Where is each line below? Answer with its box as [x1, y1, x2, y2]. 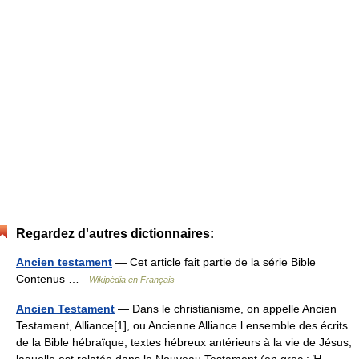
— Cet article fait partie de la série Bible [112, 256, 316, 268]
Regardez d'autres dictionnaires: [16, 227, 214, 240]
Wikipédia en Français [89, 275, 175, 284]
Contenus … [16, 272, 89, 285]
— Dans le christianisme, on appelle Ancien [115, 302, 337, 315]
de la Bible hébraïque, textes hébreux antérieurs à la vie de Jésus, [16, 336, 352, 349]
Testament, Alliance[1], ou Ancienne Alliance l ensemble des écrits [16, 319, 348, 332]
